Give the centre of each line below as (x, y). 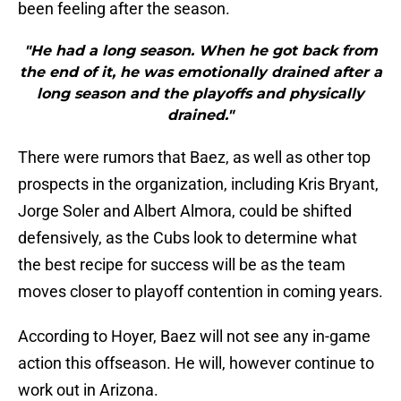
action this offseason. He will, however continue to (196, 363)
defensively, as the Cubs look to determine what (188, 238)
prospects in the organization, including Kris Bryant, (198, 184)
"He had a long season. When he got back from (200, 51)
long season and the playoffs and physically (200, 94)
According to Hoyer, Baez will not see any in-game (194, 337)
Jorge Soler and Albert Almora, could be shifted (185, 211)
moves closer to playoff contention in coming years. (200, 292)
